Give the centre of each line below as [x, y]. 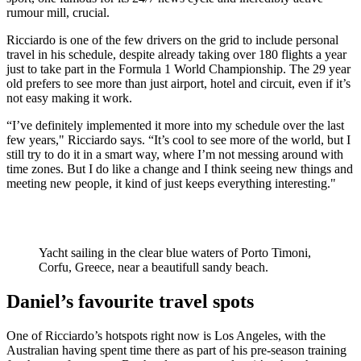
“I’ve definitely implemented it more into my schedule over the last [175, 126]
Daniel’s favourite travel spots [130, 302]
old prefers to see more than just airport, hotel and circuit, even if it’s [178, 84]
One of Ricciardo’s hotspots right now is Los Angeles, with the [166, 336]
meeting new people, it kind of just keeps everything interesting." [171, 184]
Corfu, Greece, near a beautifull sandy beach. [154, 268]
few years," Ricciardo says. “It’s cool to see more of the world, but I [178, 140]
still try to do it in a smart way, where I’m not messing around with [175, 155]
